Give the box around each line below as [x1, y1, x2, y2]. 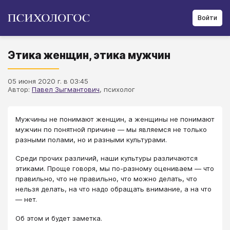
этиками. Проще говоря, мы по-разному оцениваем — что [15, 164, 214, 173]
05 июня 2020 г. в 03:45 [8, 77, 88, 85]
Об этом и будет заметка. [15, 214, 102, 222]
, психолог [100, 85, 135, 93]
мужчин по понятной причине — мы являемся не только [15, 125, 207, 133]
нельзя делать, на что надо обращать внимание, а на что [15, 185, 212, 194]
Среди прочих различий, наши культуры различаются [15, 154, 198, 163]
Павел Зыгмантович [32, 85, 100, 93]
